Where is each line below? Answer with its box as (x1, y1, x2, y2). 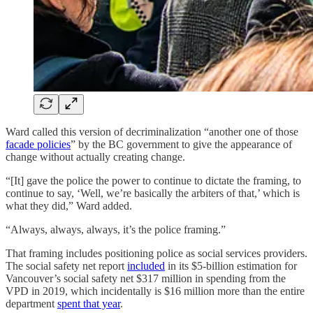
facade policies (6, 138, 71, 151)
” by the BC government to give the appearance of (71, 138, 292, 151)
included (127, 260, 165, 272)
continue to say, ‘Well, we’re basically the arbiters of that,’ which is (6, 187, 300, 200)
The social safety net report (6, 260, 127, 272)
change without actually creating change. (6, 151, 185, 163)
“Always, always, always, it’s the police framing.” (6, 224, 226, 236)
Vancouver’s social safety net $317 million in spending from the (6, 272, 286, 285)
